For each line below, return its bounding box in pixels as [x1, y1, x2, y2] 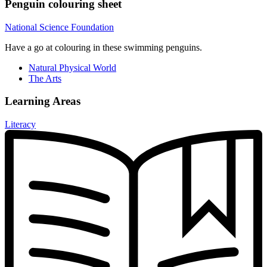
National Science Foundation [5, 21, 114, 32]
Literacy [5, 119, 36, 130]
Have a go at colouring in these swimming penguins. [5, 42, 202, 52]
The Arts [29, 73, 61, 83]
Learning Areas [5, 95, 80, 108]
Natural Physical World [29, 62, 116, 73]
